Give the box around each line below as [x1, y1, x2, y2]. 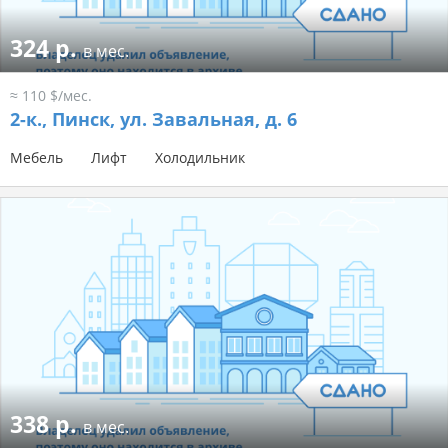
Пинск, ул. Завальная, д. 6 [47, 107, 297, 132]
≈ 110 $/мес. [10, 86, 92, 106]
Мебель [10, 148, 63, 168]
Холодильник [155, 148, 245, 168]
